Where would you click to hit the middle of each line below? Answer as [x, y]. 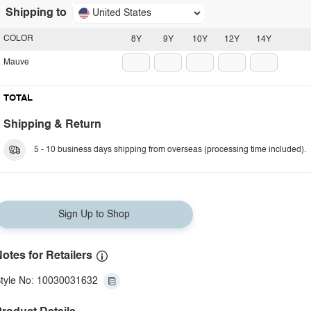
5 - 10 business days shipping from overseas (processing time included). [170, 150]
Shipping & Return [52, 125]
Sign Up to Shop [94, 215]
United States [122, 13]
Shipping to [36, 13]
